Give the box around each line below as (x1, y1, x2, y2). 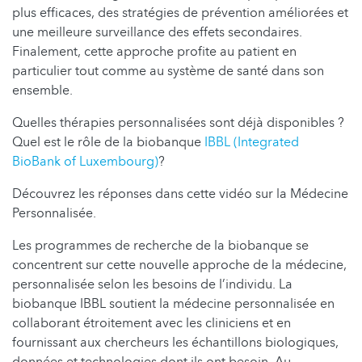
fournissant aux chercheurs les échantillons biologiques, (12, 334, 339, 352)
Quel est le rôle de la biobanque (12, 133, 204, 152)
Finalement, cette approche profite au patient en (12, 43, 297, 61)
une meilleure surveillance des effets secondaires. (12, 23, 302, 42)
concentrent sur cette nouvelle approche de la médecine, (12, 256, 347, 275)
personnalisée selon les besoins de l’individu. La (12, 276, 293, 294)
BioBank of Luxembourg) (12, 153, 158, 171)
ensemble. (12, 82, 73, 100)
